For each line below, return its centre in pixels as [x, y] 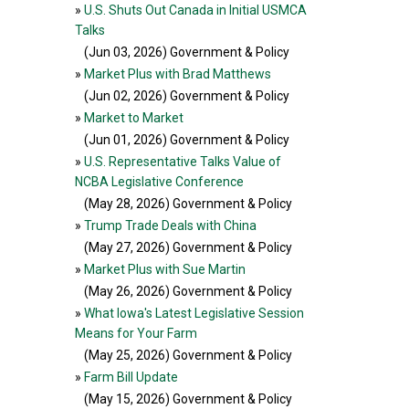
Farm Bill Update [131, 377]
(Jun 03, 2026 [123, 52]
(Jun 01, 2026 [123, 140]
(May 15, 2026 [125, 399]
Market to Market [134, 118]
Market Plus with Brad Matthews [178, 74]
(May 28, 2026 [125, 204]
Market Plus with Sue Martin [165, 269]
